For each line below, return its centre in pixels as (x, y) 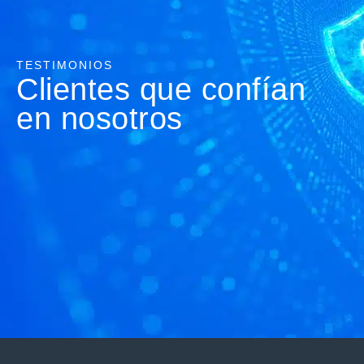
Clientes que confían (161, 89)
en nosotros (100, 118)
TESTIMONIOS (65, 65)
